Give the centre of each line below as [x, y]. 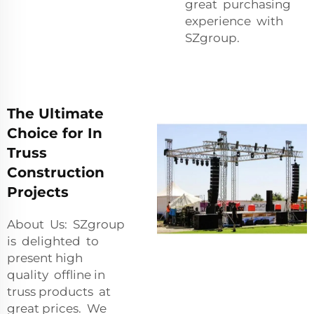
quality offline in [56, 274]
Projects [38, 192]
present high [46, 258]
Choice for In [55, 133]
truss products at [60, 291]
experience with [235, 21]
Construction [56, 172]
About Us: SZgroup [67, 224]
